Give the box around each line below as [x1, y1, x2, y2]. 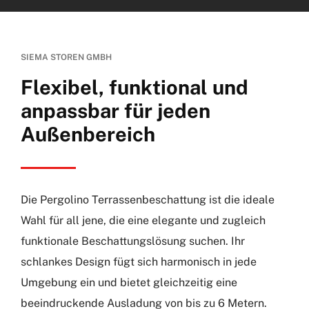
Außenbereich [20, 121, 155, 146]
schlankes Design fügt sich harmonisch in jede [20, 255, 257, 268]
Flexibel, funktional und [20, 74, 248, 99]
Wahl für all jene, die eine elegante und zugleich [20, 213, 266, 227]
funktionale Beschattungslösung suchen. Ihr [20, 234, 245, 248]
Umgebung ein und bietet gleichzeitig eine [20, 275, 237, 289]
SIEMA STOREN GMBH [20, 52, 112, 62]
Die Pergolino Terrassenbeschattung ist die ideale [20, 192, 275, 206]
